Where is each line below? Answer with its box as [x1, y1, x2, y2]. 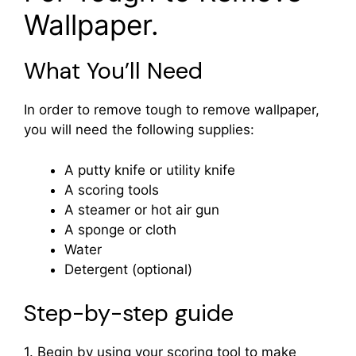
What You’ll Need [24, 56, 203, 87]
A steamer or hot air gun [64, 201, 219, 218]
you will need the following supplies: [24, 122, 254, 138]
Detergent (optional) [64, 261, 192, 277]
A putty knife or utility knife [64, 161, 235, 178]
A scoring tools [64, 181, 159, 198]
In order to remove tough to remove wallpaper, [24, 102, 319, 118]
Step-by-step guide [24, 298, 234, 329]
